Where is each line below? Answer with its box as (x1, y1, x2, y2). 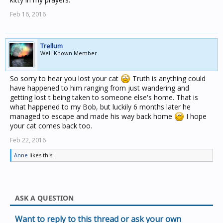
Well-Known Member (40, 49, 97, 57)
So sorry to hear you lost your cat (10, 74, 120, 83)
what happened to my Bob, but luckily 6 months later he (10, 102, 191, 111)
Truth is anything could (130, 74, 206, 83)
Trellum (40, 41, 63, 50)
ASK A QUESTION (15, 193, 74, 203)
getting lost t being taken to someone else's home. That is (10, 93, 198, 102)
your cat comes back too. (10, 121, 92, 130)
